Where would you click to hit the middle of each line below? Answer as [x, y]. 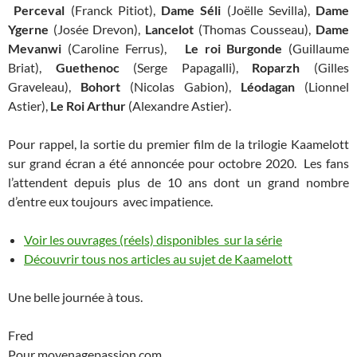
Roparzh [276, 68]
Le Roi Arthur [88, 106]
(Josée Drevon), [97, 29]
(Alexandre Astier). [178, 106]
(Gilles [325, 68]
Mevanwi [35, 49]
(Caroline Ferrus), [123, 49]
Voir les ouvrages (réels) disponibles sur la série [153, 240]
